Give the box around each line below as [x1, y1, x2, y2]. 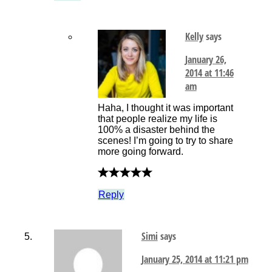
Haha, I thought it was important [97, 103, 233, 114]
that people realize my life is [97, 114, 217, 124]
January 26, [185, 53, 226, 67]
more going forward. [97, 146, 183, 157]
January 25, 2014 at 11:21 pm [141, 253, 248, 267]
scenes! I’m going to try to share [97, 135, 233, 146]
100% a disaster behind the [97, 124, 215, 135]
